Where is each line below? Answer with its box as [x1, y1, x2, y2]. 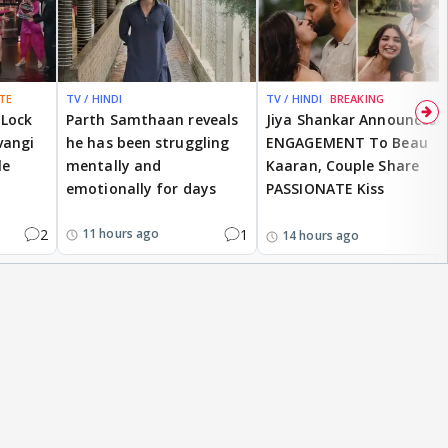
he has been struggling [66, 132, 230, 152]
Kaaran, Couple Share [266, 155, 419, 175]
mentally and [66, 155, 162, 175]
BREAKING [330, 90, 384, 106]
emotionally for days [66, 178, 216, 198]
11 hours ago [82, 225, 160, 243]
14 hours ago [282, 226, 360, 244]
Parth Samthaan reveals [66, 109, 239, 129]
